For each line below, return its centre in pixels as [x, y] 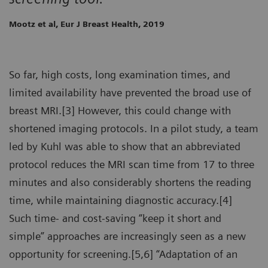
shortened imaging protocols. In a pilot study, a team [134, 129]
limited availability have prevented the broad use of [130, 93]
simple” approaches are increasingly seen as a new [127, 236]
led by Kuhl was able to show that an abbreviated [125, 147]
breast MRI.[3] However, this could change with [120, 111]
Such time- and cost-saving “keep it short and [115, 218]
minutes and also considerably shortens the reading [130, 182]
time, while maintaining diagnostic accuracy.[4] [121, 200]
